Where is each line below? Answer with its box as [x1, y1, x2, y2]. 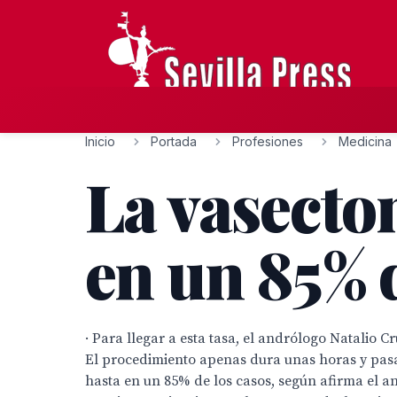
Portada [151, 134, 197, 149]
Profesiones [232, 134, 303, 149]
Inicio [85, 134, 115, 149]
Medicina [339, 134, 392, 149]
